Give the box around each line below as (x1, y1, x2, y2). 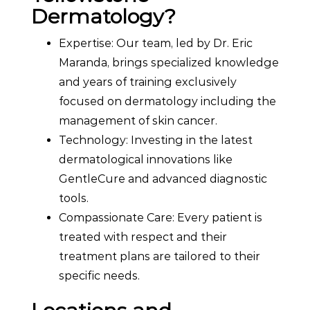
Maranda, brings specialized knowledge (59, 55, 279, 69)
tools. (59, 191, 89, 205)
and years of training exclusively (59, 75, 237, 89)
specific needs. (59, 268, 140, 282)
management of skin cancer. (59, 113, 217, 127)
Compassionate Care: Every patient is (59, 210, 262, 224)
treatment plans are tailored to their (59, 249, 260, 263)
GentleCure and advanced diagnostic (59, 172, 267, 185)
